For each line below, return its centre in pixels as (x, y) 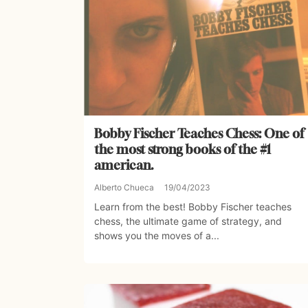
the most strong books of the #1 (183, 150)
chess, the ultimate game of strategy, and (188, 221)
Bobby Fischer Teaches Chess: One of (199, 134)
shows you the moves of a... (157, 236)
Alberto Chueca (124, 188)
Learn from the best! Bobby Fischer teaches (193, 207)
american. (124, 165)
